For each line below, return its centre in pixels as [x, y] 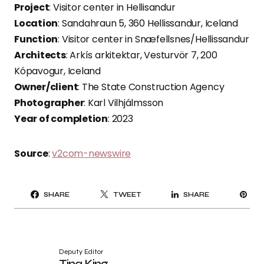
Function [36, 39]
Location [36, 24]
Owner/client [46, 87]
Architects [40, 55]
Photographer [49, 103]
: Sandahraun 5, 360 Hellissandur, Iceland [148, 24]
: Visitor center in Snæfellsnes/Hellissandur [154, 39]
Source [31, 154]
